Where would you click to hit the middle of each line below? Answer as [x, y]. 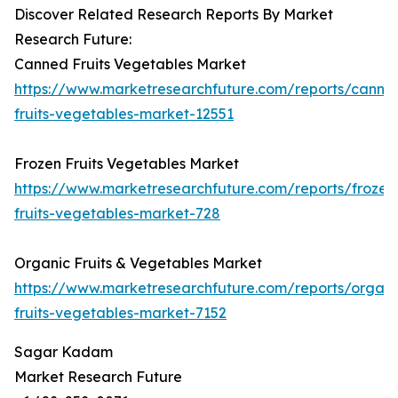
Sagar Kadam [64, 352]
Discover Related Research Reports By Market [174, 15]
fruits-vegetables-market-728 [117, 214]
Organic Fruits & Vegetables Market [138, 263]
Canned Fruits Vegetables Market [130, 64]
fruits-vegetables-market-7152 [120, 313]
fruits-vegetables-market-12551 [124, 114]
